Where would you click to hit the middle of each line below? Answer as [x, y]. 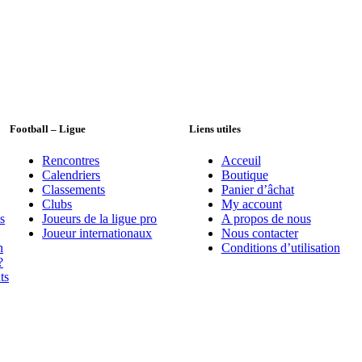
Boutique [244, 175]
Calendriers [72, 175]
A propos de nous [266, 219]
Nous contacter [259, 234]
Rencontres [71, 161]
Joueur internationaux [97, 234]
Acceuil [241, 161]
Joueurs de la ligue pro [100, 219]
